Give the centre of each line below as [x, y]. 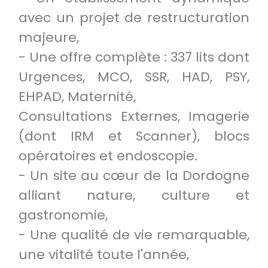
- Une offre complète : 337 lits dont [134, 57]
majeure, [49, 37]
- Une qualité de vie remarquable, [134, 235]
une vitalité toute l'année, [104, 255]
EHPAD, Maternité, [77, 97]
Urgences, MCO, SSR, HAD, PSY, [134, 77]
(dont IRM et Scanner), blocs [134, 136]
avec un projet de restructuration [134, 18]
